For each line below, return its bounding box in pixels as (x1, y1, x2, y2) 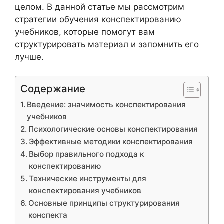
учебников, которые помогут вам (15, 26, 155, 37)
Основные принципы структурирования (28, 198, 180, 208)
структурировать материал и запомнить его (15, 39, 199, 49)
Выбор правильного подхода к (29, 149, 144, 159)
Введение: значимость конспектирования (27, 100, 186, 109)
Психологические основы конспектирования (28, 124, 198, 134)
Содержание (20, 82, 85, 95)
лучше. (15, 51, 44, 62)
